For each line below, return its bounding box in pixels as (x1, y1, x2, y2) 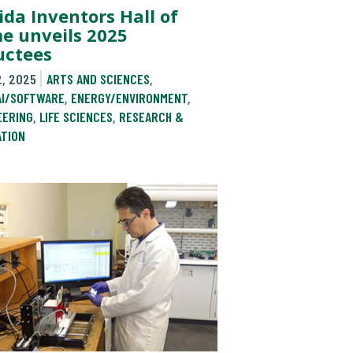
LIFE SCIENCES (39, 108, 113, 126)
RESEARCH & (119, 108, 184, 126)
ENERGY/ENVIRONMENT (71, 89, 188, 107)
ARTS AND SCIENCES (46, 70, 150, 88)
